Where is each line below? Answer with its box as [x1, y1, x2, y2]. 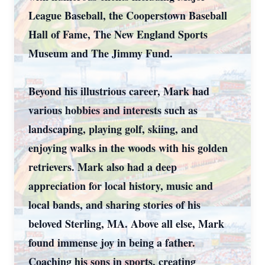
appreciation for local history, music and [28, 178, 213, 193]
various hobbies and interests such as [28, 102, 198, 118]
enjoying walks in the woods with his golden [28, 140, 228, 156]
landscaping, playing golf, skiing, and [28, 121, 198, 137]
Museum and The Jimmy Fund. [28, 46, 173, 61]
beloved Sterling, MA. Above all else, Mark [28, 216, 224, 231]
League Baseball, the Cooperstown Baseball [28, 8, 227, 23]
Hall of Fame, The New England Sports [28, 27, 208, 42]
